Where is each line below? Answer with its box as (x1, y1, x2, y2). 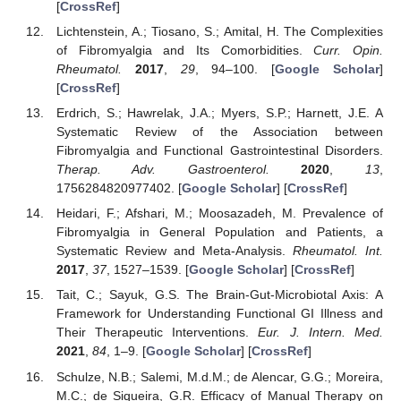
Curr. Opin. (313, 43, 384, 58)
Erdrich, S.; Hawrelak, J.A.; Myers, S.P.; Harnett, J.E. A (55, 106, 383, 121)
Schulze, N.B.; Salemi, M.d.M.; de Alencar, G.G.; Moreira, (55, 369, 383, 384)
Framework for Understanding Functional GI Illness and (55, 306, 383, 321)
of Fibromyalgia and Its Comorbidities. (55, 43, 314, 58)
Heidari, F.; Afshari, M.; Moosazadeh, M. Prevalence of (55, 206, 383, 221)
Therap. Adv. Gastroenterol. (55, 162, 269, 177)
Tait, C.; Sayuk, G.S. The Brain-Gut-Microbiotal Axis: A (55, 287, 383, 303)
